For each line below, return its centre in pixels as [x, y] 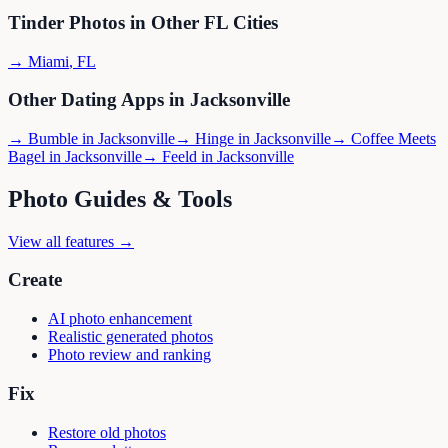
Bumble [53, 138]
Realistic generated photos [130, 337]
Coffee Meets [393, 138]
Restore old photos [107, 432]
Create [35, 280]
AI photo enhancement [120, 319]
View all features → [71, 241]
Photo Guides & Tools [120, 198]
